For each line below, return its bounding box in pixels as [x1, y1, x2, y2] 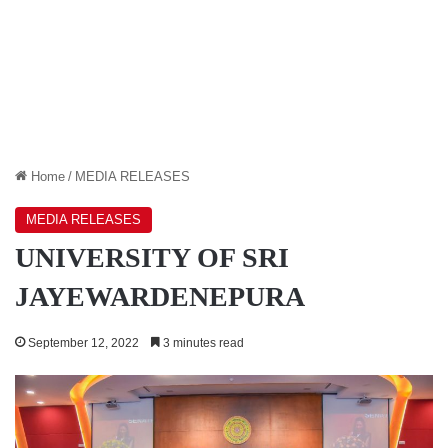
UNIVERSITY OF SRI [15, 241, 289, 273]
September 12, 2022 [28, 335, 139, 350]
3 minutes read [160, 335, 244, 350]
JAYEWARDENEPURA [15, 280, 305, 312]
